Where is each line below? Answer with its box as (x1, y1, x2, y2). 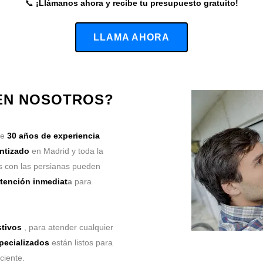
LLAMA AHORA (93, 32, 170, 42)
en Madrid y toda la (29, 146, 103, 156)
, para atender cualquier (22, 222, 113, 232)
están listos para (49, 238, 113, 247)
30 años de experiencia (7, 131, 100, 140)
